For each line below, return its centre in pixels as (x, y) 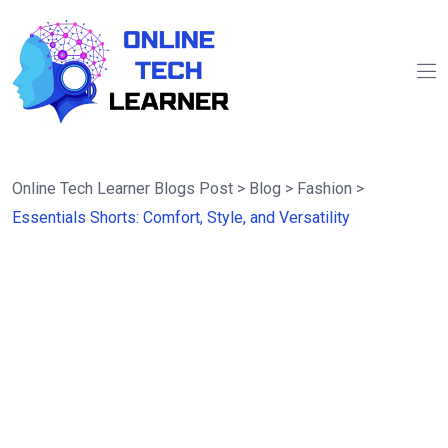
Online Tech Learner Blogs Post (122, 189)
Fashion (324, 189)
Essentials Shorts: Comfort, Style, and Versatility (181, 218)
